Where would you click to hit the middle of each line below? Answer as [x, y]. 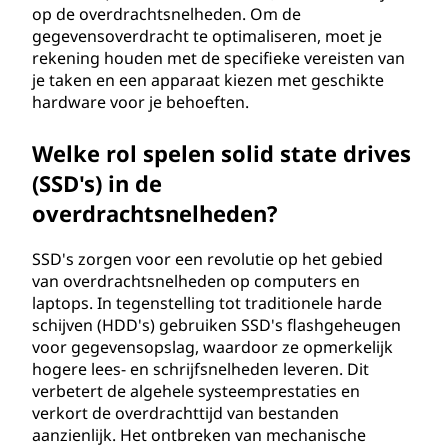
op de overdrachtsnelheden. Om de [166, 14]
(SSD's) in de [97, 183]
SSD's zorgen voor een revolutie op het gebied [207, 259]
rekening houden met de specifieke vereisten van [218, 58]
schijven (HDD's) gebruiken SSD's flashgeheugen [216, 325]
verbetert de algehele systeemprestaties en [196, 391]
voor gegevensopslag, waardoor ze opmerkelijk [212, 347]
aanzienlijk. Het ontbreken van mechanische [199, 435]
